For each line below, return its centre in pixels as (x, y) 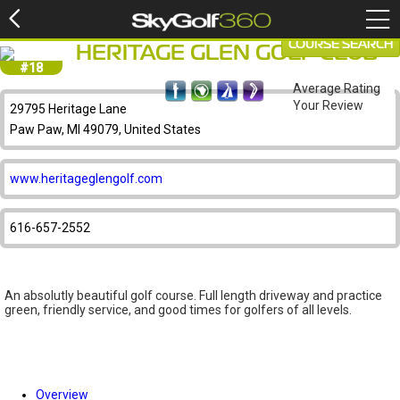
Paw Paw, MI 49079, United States (105, 129)
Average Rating (337, 88)
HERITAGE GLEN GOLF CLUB (227, 54)
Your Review (328, 105)
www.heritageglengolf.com (86, 179)
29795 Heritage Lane (68, 109)
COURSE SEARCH (341, 45)
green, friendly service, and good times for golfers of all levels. (178, 310)
